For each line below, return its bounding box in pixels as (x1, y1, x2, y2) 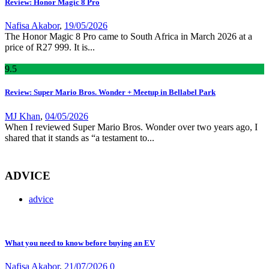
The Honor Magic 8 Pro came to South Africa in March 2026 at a (5, 31, 252, 42)
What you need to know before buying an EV (5, 238, 155, 248)
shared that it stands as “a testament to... (5, 132, 154, 143)
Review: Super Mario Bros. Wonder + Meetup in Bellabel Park (5, 88, 216, 97)
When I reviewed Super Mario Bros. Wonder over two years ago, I (5, 121, 258, 132)
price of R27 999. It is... (5, 42, 95, 53)
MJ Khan (5, 110, 40, 121)
